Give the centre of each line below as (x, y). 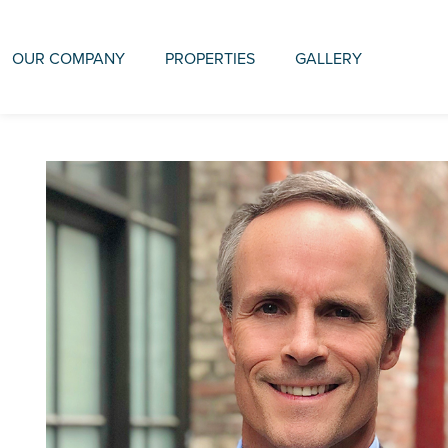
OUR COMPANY (68, 58)
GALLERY (328, 58)
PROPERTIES (210, 58)
